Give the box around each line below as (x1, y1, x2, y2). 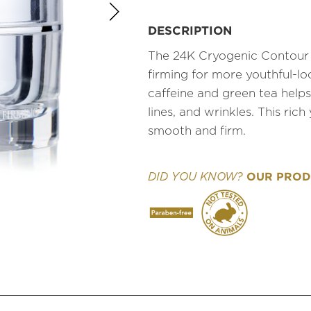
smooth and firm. (148, 124, 246, 137)
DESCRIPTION (148, 23, 232, 37)
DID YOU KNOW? (148, 171, 243, 183)
